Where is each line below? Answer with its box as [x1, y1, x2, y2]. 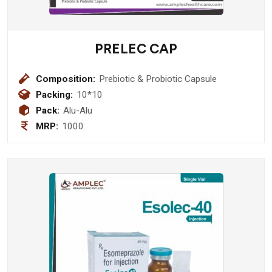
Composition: [36, 73, 95, 84]
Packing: [36, 89, 73, 100]
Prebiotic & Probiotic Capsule [185, 73, 217, 84]
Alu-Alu [63, 104, 93, 116]
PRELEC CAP [95, 40, 177, 57]
